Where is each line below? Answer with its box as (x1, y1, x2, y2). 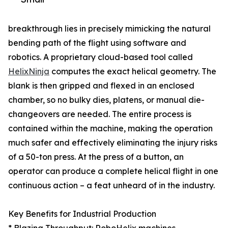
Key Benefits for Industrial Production (8, 209, 156, 219)
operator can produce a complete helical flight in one (8, 166, 218, 177)
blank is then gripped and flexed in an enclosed (8, 80, 194, 91)
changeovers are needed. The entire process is (8, 109, 191, 120)
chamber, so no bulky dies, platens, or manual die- (8, 95, 205, 105)
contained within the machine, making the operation (8, 123, 213, 134)
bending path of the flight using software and (8, 38, 186, 48)
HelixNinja (8, 66, 49, 77)
